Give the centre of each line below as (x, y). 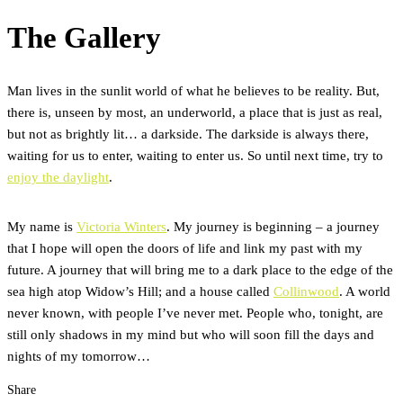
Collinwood (306, 291)
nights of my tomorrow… (79, 355)
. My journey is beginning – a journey (273, 226)
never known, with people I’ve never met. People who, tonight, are (195, 312)
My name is (42, 226)
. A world (365, 291)
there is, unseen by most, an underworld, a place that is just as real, (195, 112)
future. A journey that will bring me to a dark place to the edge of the (200, 269)
